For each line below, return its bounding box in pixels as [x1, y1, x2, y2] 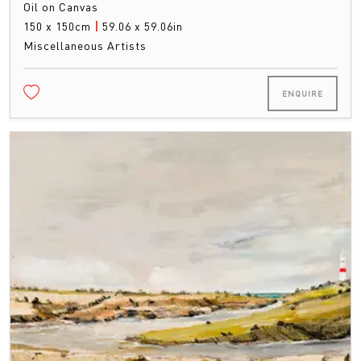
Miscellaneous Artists [23, 37, 147, 52]
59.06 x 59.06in [102, 18, 183, 33]
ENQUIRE [282, 88, 323, 98]
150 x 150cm [23, 18, 94, 33]
